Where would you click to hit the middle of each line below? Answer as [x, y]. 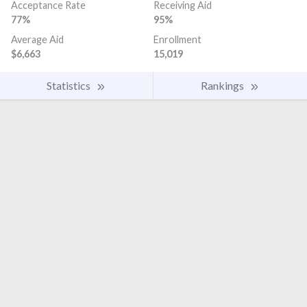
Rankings [223, 86]
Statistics [70, 86]
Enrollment [177, 40]
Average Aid [37, 40]
